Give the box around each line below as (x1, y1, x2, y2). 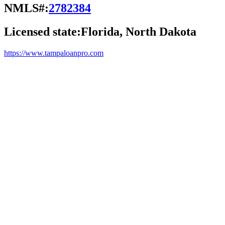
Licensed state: (4, 25, 81, 38)
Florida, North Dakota (81, 25, 196, 38)
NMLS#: (4, 1, 49, 15)
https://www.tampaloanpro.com (4, 48, 103, 57)
